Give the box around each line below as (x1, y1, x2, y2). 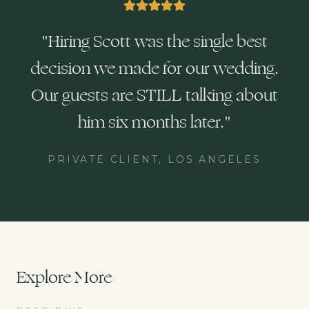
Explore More (17, 265, 112, 290)
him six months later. (78, 110, 224, 134)
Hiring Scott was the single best (48, 29, 268, 54)
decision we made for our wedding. (30, 56, 279, 81)
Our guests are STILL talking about (31, 83, 278, 108)
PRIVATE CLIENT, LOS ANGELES (48, 153, 261, 166)
